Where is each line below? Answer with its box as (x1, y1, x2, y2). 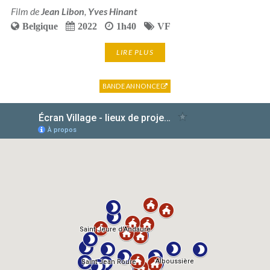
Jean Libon (40, 5, 84, 17)
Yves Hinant (87, 5, 137, 17)
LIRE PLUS (116, 47, 154, 57)
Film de (10, 5, 41, 17)
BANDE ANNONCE (102, 81, 162, 90)
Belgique (22, 20, 58, 31)
